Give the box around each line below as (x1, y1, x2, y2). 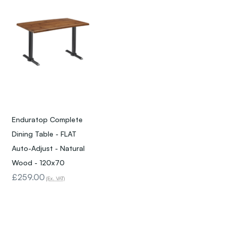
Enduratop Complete (12, 115, 83, 124)
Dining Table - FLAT (12, 129, 76, 139)
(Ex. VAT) (46, 175, 65, 182)
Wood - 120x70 (12, 158, 65, 167)
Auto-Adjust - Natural (12, 144, 85, 153)
